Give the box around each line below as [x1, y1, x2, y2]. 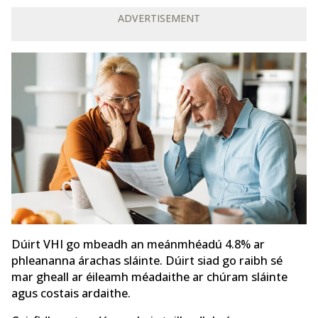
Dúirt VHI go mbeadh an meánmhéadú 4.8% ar [11, 236, 265, 253]
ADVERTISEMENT [118, 11, 200, 25]
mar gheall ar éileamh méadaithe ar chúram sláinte [11, 269, 287, 285]
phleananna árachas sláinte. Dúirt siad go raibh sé [11, 253, 283, 269]
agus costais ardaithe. [11, 285, 131, 302]
